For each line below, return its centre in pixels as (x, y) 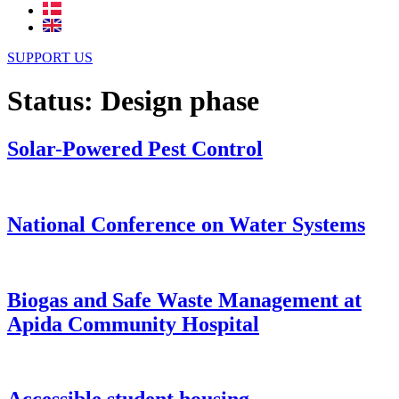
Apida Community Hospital (133, 324)
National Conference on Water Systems (186, 224)
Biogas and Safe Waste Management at (184, 300)
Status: (54, 101)
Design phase (180, 101)
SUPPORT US (50, 57)
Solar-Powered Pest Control (135, 148)
